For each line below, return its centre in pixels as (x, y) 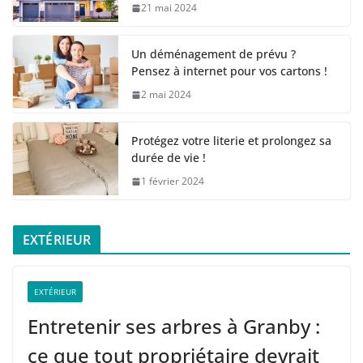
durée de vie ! (169, 158)
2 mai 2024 (166, 95)
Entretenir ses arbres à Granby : (174, 327)
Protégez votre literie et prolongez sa (231, 141)
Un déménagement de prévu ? (214, 54)
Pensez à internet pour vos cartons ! (229, 71)
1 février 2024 (173, 181)
